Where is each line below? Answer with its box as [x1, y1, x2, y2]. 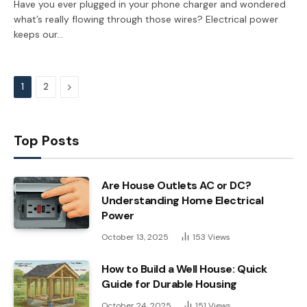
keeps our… [14, 27, 63, 40]
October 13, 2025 [101, 231, 169, 243]
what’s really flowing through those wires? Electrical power [14, 12, 278, 25]
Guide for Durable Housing [101, 276, 238, 291]
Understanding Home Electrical [101, 193, 264, 208]
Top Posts [14, 131, 79, 149]
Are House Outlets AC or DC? [101, 177, 251, 193]
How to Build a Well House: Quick [101, 261, 267, 276]
